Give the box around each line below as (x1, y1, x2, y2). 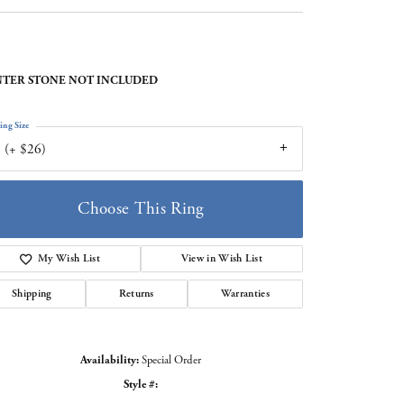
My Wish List (38, 252, 100, 266)
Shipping (12, 287, 52, 301)
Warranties (220, 287, 271, 301)
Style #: (124, 377, 158, 393)
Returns (118, 287, 154, 301)
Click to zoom (198, 384, 264, 400)
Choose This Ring (78, 197, 204, 220)
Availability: (80, 353, 139, 369)
